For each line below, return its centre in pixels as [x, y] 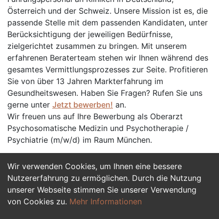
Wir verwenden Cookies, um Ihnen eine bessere [95, 166]
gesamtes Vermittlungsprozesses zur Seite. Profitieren [108, 69]
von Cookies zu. [38, 201]
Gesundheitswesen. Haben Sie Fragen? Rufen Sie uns [105, 93]
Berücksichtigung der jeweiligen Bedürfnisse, [90, 34]
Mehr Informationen [106, 201]
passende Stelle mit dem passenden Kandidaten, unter [108, 22]
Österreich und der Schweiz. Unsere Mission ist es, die [108, 11]
